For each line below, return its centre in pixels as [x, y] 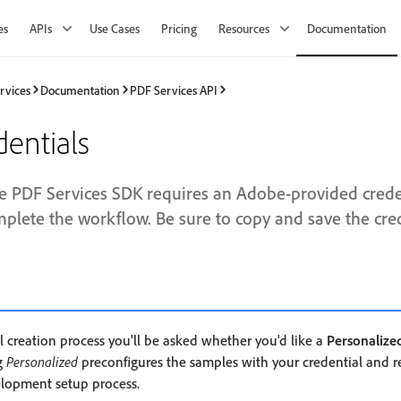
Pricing [179, 28]
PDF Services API [174, 90]
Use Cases [115, 28]
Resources [244, 28]
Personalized [42, 362]
